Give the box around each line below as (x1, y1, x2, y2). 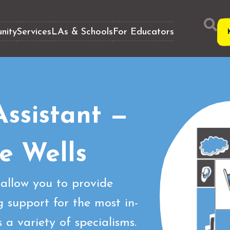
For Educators (113, 27, 175, 37)
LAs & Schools (51, 27, 113, 37)
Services (17, 27, 52, 37)
